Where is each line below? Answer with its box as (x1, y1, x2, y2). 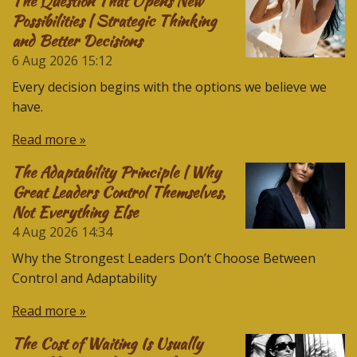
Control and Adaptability (12, 269, 157, 287)
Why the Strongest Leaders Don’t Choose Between (12, 249, 316, 267)
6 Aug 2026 (12, 51, 78, 69)
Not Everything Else (12, 200, 138, 223)
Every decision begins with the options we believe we (12, 77, 327, 96)
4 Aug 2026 (12, 222, 78, 241)
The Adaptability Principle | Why (12, 160, 221, 183)
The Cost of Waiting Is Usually (12, 331, 202, 355)
